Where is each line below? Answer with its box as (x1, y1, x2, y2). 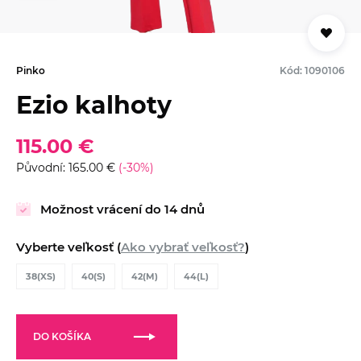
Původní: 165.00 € (16, 160, 118, 175)
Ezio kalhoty (16, 89, 172, 120)
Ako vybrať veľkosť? (121, 239, 245, 255)
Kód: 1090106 (280, 64, 345, 77)
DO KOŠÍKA (33, 330, 91, 342)
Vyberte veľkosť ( (16, 239, 121, 255)
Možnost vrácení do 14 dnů (40, 201, 205, 217)
